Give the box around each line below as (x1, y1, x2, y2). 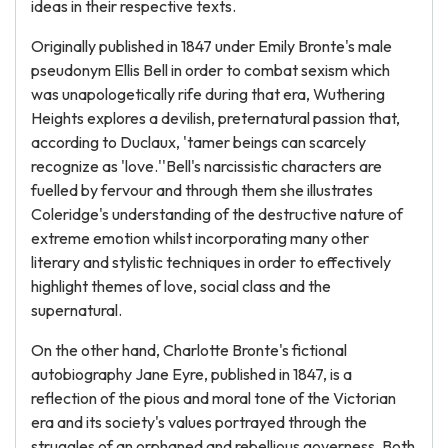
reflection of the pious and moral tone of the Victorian (31, 388, 396, 408)
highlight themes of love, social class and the (31, 276, 331, 296)
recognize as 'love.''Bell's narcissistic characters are (31, 156, 382, 176)
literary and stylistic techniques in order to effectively (31, 252, 391, 272)
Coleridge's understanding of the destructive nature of (31, 204, 403, 224)
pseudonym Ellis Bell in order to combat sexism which (31, 60, 390, 80)
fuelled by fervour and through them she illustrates (31, 180, 373, 200)
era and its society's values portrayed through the (31, 412, 367, 432)
